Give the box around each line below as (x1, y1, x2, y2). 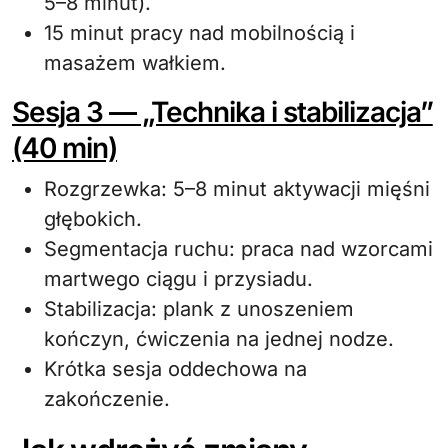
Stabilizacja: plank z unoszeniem (44, 297, 354, 321)
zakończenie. (44, 387, 170, 411)
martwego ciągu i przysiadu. (44, 267, 313, 291)
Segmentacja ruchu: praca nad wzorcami (44, 237, 433, 261)
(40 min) (12, 131, 117, 165)
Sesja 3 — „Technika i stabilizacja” (12, 95, 433, 129)
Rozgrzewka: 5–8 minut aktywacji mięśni (44, 177, 430, 201)
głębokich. (44, 207, 142, 231)
